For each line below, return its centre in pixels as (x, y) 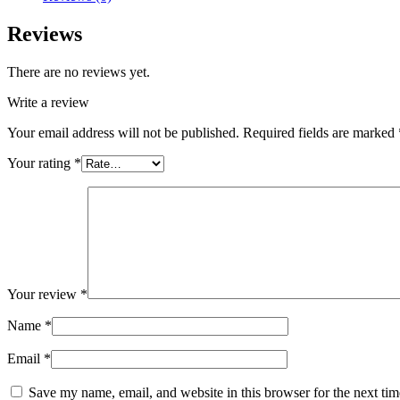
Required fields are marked (321, 132)
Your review (44, 294)
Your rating (41, 162)
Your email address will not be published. (123, 132)
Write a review (48, 102)
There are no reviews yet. (79, 71)
